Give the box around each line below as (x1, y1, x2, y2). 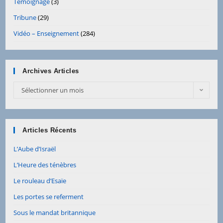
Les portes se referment (13, 192, 84, 201)
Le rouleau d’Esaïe (13, 176, 67, 185)
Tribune (13, 12, 37, 22)
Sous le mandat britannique (13, 208, 96, 217)
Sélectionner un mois (21, 85, 84, 95)
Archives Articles (22, 67, 79, 75)
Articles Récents (22, 126, 77, 134)
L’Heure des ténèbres (13, 160, 77, 169)
